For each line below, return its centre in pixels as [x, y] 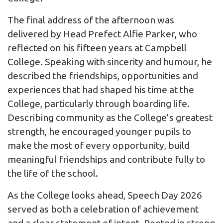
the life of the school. [53, 173]
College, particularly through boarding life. [99, 104]
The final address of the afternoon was [91, 20]
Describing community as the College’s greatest [110, 118]
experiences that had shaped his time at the [101, 90]
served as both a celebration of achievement [103, 209]
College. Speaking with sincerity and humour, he [110, 62]
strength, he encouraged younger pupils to [99, 132]
